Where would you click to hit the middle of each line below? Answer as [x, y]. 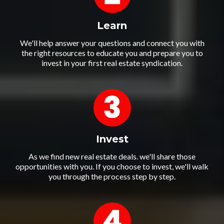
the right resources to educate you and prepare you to [112, 52]
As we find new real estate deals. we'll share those [112, 156]
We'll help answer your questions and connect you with [112, 42]
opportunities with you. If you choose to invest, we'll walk [112, 166]
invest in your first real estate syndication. [112, 62]
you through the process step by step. [112, 176]
